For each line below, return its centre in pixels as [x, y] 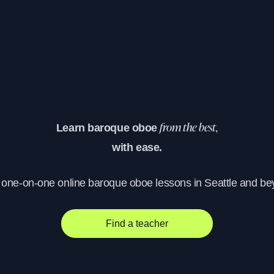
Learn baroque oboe [108, 128]
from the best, [189, 129]
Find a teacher [137, 223]
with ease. [137, 148]
